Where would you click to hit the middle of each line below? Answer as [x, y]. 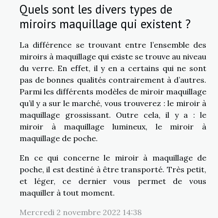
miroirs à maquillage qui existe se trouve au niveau [113, 56]
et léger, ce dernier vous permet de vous [113, 181]
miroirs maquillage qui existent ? [105, 23]
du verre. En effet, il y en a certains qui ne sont [113, 68]
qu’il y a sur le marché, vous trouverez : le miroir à [113, 103]
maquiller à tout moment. [67, 192]
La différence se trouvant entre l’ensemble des [113, 45]
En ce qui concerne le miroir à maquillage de [113, 157]
